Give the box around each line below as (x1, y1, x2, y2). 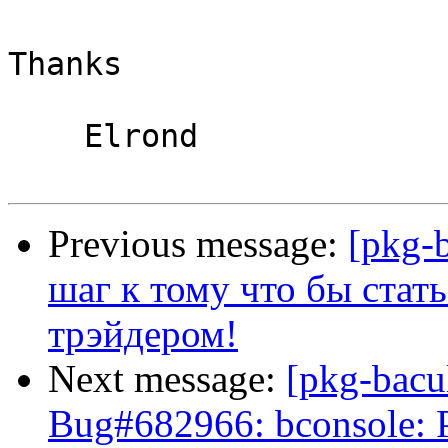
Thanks (8, 46, 122, 83)
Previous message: (48, 222, 348, 266)
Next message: (48, 357, 286, 401)
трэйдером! (48, 312, 238, 356)
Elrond (8, 118, 84, 155)
